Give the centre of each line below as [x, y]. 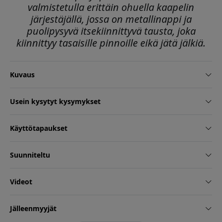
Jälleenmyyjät [33, 209]
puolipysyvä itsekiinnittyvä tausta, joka [111, 31]
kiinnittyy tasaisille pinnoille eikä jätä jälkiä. [111, 43]
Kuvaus [22, 75]
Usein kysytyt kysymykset [55, 102]
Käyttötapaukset [39, 128]
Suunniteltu [30, 155]
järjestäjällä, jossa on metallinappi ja [111, 19]
